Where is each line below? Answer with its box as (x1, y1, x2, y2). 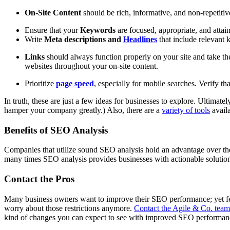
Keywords (80, 26, 118, 34)
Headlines (123, 35, 157, 44)
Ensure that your (25, 26, 80, 34)
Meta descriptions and (44, 35, 123, 44)
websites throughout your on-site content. (25, 62, 158, 70)
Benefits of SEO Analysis (4, 124, 108, 136)
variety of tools (162, 106, 210, 114)
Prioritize (25, 79, 56, 88)
